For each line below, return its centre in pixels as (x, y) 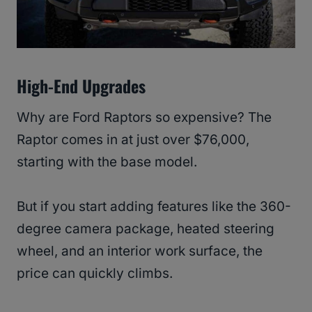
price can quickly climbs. (96, 273)
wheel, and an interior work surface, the (140, 251)
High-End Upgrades (81, 85)
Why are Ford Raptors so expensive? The (144, 117)
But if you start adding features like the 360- (154, 206)
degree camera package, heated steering (146, 228)
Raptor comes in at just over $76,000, (133, 139)
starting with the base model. (109, 162)
